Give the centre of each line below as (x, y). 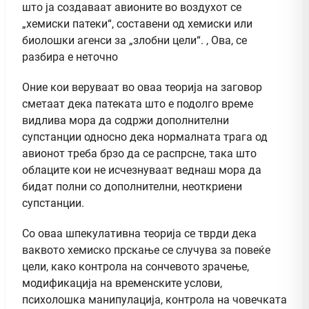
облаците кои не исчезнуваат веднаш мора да (142, 170)
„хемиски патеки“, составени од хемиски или (137, 24)
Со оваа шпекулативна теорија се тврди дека (139, 234)
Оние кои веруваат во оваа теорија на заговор (142, 88)
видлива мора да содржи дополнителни (126, 121)
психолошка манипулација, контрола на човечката (154, 300)
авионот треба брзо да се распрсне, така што (139, 154)
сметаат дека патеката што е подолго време (138, 104)
